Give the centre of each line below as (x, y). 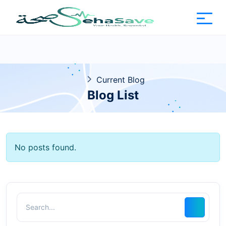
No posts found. (45, 147)
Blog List (113, 95)
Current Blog (120, 80)
